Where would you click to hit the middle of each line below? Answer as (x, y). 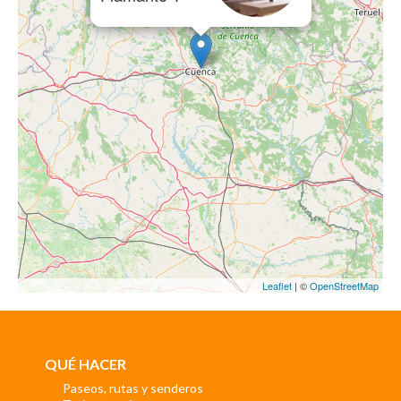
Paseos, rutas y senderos (133, 388)
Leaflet (277, 286)
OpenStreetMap (344, 286)
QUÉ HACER (85, 363)
